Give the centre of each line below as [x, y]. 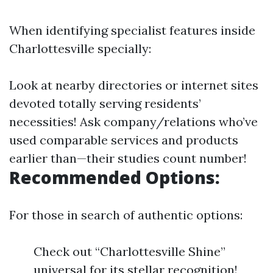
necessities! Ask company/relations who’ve [133, 122]
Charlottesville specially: [80, 48]
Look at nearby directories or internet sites [134, 85]
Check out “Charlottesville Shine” [129, 251]
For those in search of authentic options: [126, 215]
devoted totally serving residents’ [105, 103]
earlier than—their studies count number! [128, 158]
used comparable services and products [124, 140]
